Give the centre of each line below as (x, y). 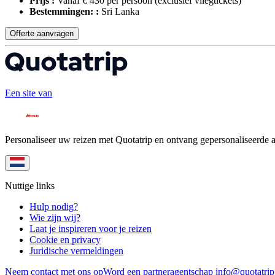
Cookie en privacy (65, 240)
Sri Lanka (119, 11)
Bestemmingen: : (64, 11)
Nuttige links (30, 186)
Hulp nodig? (54, 207)
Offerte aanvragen (42, 33)
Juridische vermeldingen (76, 251)
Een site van (29, 93)
